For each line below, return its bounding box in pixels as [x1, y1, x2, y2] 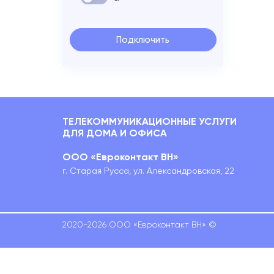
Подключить [116, 34, 169, 45]
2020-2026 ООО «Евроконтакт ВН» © [62, 220, 217, 229]
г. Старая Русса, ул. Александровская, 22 [62, 166, 234, 176]
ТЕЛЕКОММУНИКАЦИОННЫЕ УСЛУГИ [62, 116, 237, 127]
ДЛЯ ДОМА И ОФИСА [62, 127, 167, 139]
